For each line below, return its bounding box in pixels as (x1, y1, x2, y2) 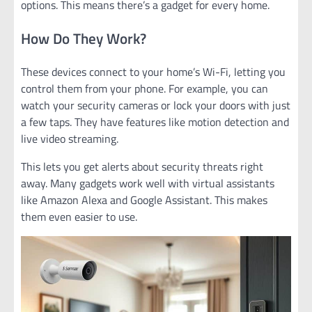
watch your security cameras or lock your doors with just (21, 97, 290, 114)
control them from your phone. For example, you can (21, 80, 268, 97)
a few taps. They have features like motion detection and (21, 114, 289, 131)
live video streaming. (21, 130, 118, 148)
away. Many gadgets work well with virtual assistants (21, 175, 274, 192)
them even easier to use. (21, 208, 137, 226)
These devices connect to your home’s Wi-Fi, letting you (21, 63, 286, 81)
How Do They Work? (21, 26, 146, 49)
